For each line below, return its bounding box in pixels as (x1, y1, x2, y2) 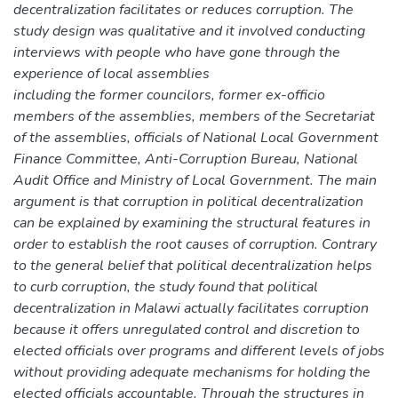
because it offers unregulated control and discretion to (13, 319, 360, 339)
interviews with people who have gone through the (13, 42, 340, 62)
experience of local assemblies (13, 63, 210, 84)
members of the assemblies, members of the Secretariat (13, 106, 375, 126)
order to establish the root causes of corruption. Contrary (13, 234, 377, 254)
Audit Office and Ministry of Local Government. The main (13, 170, 377, 190)
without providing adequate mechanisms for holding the (13, 362, 370, 382)
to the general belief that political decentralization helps (13, 255, 372, 275)
